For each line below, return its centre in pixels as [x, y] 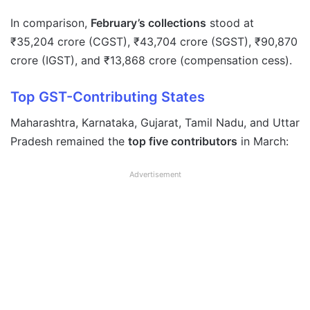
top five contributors [183, 142]
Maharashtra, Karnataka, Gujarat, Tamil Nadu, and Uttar [155, 123]
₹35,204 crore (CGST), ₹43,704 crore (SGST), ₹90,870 [154, 42]
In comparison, [51, 23]
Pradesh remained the [69, 142]
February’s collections [148, 23]
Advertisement [155, 175]
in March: [263, 142]
